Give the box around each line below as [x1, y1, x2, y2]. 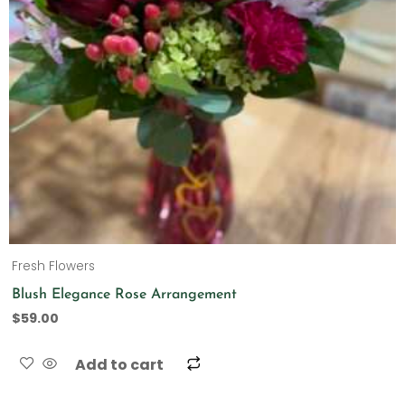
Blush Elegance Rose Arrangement [12, 287, 238, 302]
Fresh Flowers [12, 258, 96, 276]
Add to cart [75, 354, 165, 376]
